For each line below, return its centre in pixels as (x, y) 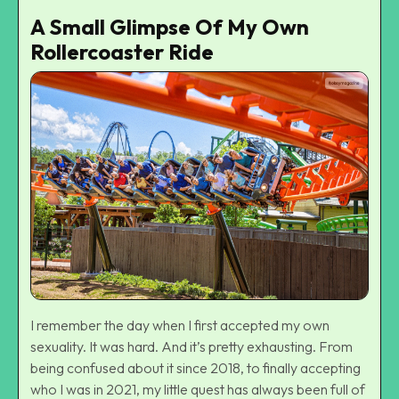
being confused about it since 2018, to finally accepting (195, 367)
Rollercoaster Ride (122, 52)
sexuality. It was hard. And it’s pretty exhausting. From (191, 346)
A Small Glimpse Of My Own (170, 27)
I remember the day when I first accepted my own (180, 325)
